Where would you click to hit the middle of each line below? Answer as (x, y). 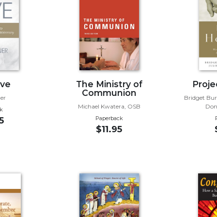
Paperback (109, 118)
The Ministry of (109, 84)
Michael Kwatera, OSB (109, 106)
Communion (109, 93)
